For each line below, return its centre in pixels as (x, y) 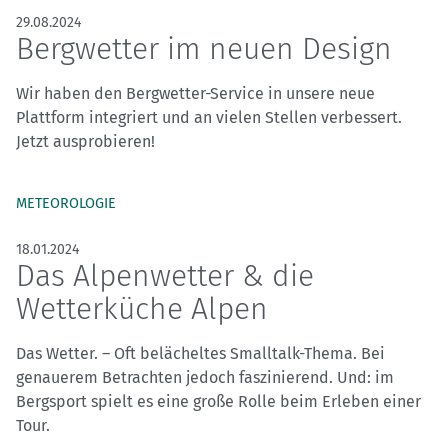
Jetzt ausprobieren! (85, 142)
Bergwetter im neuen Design (204, 49)
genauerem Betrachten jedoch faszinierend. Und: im (205, 378)
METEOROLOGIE (66, 204)
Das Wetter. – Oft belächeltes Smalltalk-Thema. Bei (200, 354)
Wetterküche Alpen (142, 309)
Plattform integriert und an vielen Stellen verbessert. (209, 118)
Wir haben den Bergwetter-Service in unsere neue (195, 94)
